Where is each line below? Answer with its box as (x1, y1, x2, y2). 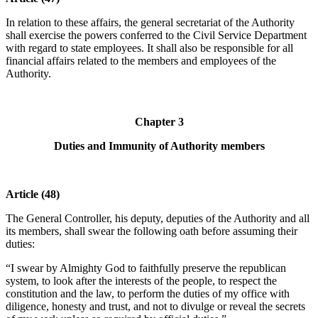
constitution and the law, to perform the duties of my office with (6, 287, 290, 300)
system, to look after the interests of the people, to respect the (6, 275, 277, 287)
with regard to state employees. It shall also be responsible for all (6, 42, 293, 55)
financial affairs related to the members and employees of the (6, 55, 276, 67)
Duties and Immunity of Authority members (53, 140, 265, 153)
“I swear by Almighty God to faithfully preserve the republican (6, 262, 286, 275)
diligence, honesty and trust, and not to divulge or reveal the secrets (6, 300, 305, 313)
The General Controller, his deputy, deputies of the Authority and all (6, 212, 309, 225)
